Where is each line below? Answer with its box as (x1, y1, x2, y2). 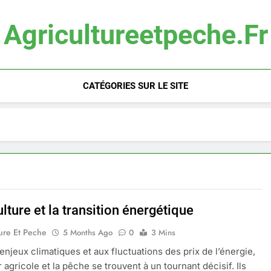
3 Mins (151, 227, 176, 238)
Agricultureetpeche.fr (3, 19, 268, 51)
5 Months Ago (63, 227, 113, 238)
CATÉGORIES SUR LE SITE (82, 80, 188, 91)
